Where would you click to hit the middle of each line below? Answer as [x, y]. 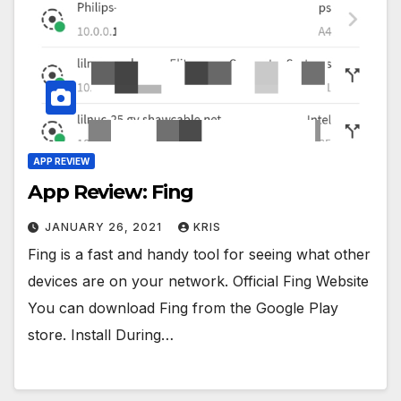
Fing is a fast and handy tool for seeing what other [199, 254]
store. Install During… [101, 334]
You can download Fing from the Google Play [183, 307]
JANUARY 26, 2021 [105, 226]
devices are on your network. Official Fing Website [198, 281]
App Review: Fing [111, 192]
